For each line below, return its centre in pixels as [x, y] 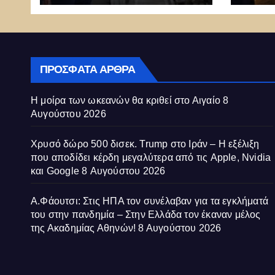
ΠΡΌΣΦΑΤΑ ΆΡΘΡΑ [88, 69]
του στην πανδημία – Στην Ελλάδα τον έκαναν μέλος [146, 214]
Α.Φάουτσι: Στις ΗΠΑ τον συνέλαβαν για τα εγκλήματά [150, 201]
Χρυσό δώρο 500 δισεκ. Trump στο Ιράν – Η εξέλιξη [145, 144]
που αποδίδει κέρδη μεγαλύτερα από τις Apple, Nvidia [151, 157]
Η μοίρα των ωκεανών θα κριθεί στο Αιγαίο [126, 100]
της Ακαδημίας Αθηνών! [83, 228]
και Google [55, 171]
